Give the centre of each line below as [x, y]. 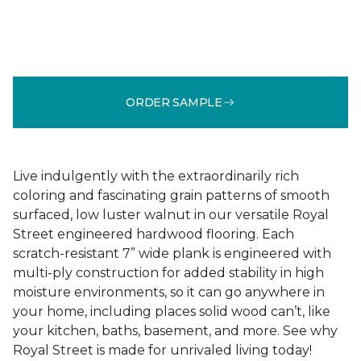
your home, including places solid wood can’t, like [172, 311]
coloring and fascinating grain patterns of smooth [171, 195]
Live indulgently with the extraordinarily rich [156, 176]
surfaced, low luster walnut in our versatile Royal [171, 215]
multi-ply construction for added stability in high [168, 273]
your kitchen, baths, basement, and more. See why [175, 331]
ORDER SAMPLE [174, 102]
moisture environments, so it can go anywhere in [169, 292]
